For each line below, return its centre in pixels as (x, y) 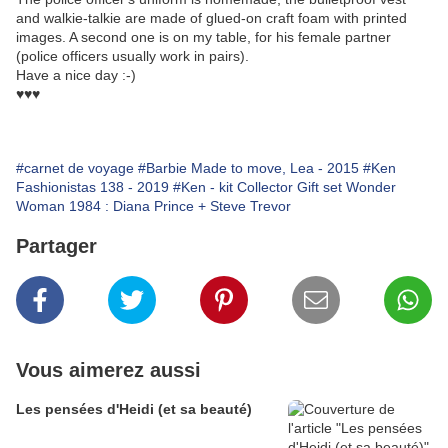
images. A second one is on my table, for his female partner (203, 37)
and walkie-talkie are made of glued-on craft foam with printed (211, 18)
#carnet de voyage (75, 168)
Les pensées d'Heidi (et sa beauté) (134, 409)
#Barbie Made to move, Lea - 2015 (248, 168)
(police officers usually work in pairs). (132, 56)
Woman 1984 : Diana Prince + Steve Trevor (153, 206)
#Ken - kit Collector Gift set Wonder (284, 187)
